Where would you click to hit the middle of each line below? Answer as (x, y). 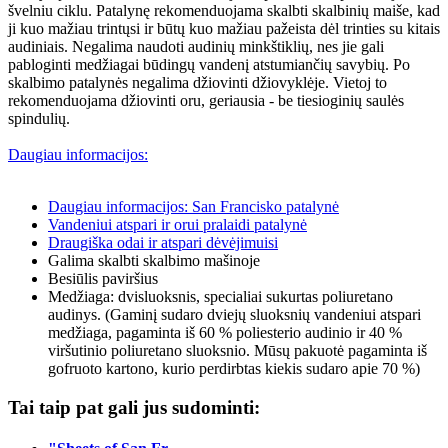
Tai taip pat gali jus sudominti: (134, 408)
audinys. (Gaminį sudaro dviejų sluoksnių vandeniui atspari (234, 315)
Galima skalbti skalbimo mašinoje (154, 261)
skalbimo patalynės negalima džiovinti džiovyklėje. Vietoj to (197, 83)
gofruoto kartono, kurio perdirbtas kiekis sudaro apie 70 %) (234, 369)
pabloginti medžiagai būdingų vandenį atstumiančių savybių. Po (209, 65)
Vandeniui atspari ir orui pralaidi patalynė (177, 225)
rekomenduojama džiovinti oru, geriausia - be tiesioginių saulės (206, 101)
